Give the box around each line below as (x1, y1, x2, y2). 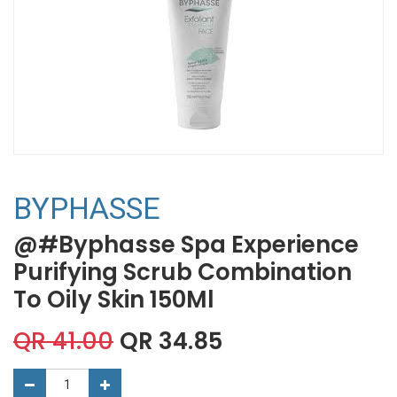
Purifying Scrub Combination (13, 255, 352, 288)
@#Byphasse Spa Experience (13, 228, 359, 261)
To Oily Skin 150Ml (13, 283, 214, 315)
